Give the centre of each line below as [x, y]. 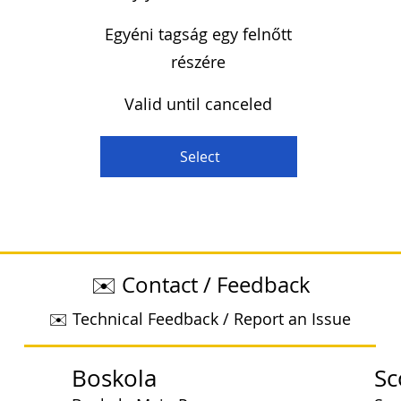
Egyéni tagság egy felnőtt [199, 34]
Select [200, 157]
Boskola [114, 378]
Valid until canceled [199, 104]
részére [199, 62]
